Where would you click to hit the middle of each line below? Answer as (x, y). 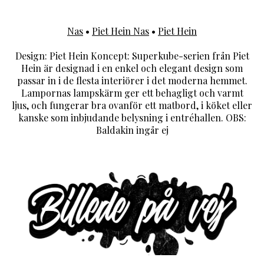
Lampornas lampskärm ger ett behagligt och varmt (132, 93)
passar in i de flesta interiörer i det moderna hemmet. (132, 80)
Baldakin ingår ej (132, 130)
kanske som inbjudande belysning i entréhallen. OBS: (132, 117)
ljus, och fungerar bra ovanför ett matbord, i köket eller (132, 105)
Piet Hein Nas (121, 31)
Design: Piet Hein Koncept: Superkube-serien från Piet (132, 55)
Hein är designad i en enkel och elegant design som (132, 68)
